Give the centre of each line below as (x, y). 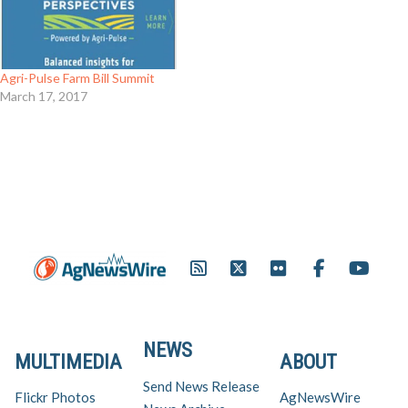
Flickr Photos (55, 398)
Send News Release (201, 386)
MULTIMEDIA (68, 361)
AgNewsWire (320, 398)
